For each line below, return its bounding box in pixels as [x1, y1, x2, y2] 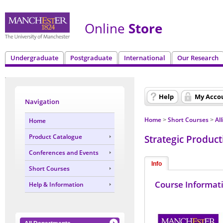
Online [85, 20, 125, 37]
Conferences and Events [29, 148, 99, 156]
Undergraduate [10, 53, 58, 62]
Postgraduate [70, 53, 112, 62]
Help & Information [29, 180, 84, 188]
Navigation [25, 97, 59, 106]
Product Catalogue [29, 132, 82, 140]
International [124, 53, 165, 62]
